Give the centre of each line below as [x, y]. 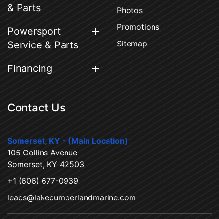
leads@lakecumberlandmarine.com [72, 197]
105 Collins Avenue [42, 153]
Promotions [138, 27]
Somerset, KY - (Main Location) [68, 141]
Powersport [34, 31]
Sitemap [132, 44]
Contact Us [36, 107]
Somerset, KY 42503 [46, 164]
